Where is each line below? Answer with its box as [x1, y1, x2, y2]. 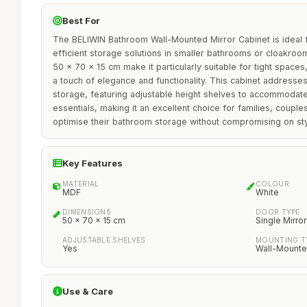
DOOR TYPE [256, 208, 300, 216]
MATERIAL [62, 180, 99, 188]
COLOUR [256, 180, 289, 188]
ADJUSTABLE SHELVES [62, 236, 146, 244]
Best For [62, 15, 100, 26]
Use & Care [62, 286, 113, 297]
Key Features [62, 158, 123, 169]
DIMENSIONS [62, 208, 111, 216]
